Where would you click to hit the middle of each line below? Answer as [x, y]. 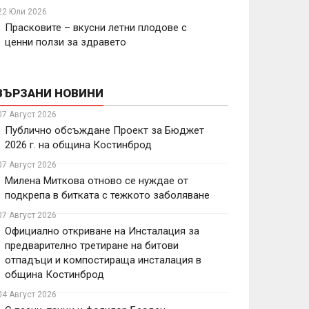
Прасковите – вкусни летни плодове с [96, 28]
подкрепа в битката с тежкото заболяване [107, 195]
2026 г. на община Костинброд [78, 145]
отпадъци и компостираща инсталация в [103, 260]
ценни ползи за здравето [66, 42]
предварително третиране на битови [92, 246]
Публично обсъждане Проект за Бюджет [104, 130]
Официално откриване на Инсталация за [102, 231]
